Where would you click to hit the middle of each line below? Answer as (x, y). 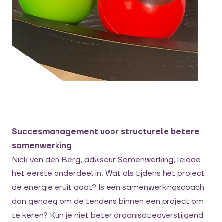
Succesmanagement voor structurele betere (106, 132)
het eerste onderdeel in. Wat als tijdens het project (108, 173)
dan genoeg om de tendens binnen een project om (108, 201)
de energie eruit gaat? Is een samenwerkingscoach (108, 187)
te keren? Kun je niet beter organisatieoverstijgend (108, 215)
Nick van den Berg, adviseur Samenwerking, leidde (106, 160)
